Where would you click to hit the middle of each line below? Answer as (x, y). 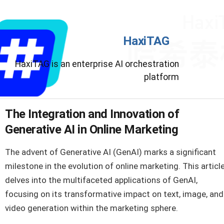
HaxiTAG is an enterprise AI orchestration (97, 64)
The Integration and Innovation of (92, 114)
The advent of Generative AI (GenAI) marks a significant (110, 152)
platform (162, 77)
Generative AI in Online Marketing (92, 130)
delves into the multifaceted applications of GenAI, (101, 180)
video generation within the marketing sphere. (91, 208)
